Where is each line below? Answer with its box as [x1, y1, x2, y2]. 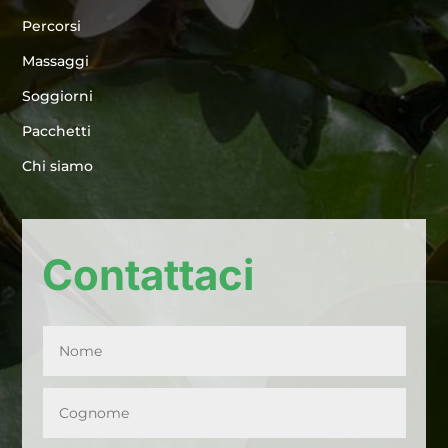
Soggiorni [22, 87, 94, 106]
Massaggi [22, 52, 90, 71]
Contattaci [42, 249, 255, 301]
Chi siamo [22, 157, 94, 176]
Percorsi [22, 17, 82, 36]
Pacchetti [22, 122, 92, 141]
